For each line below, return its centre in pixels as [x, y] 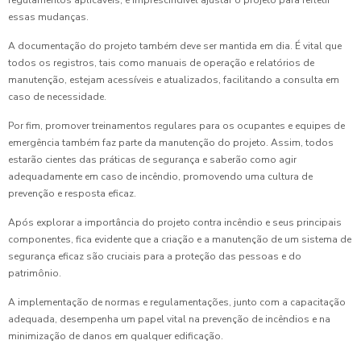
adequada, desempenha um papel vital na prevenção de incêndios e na [169, 320]
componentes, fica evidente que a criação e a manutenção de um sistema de [180, 240]
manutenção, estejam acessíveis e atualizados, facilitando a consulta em [174, 80]
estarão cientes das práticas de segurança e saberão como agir [152, 160]
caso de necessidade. [57, 97]
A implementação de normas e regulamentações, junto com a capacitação [177, 303]
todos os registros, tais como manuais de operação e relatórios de [161, 63]
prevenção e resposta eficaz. [72, 194]
